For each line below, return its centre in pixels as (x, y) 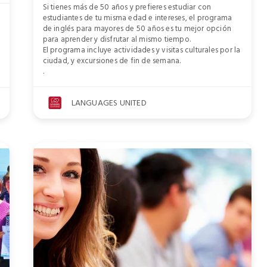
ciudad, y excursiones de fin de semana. (112, 60)
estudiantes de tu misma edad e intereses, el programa (137, 18)
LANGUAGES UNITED (109, 103)
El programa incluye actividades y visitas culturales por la (142, 50)
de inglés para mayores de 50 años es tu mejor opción (137, 28)
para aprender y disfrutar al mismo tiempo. (117, 39)
